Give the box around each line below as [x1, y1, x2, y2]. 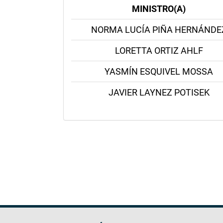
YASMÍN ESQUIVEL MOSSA [105, 66, 213, 77]
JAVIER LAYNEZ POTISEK [108, 87, 210, 98]
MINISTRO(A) [132, 3, 186, 14]
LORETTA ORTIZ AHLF [114, 45, 203, 56]
